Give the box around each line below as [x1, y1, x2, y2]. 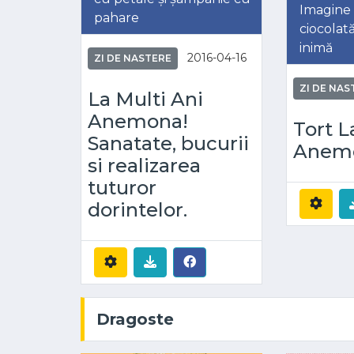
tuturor [88, 175, 156, 199]
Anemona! [88, 109, 188, 133]
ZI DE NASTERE [94, 51, 171, 64]
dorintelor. [88, 198, 187, 221]
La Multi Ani [88, 87, 203, 111]
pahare [94, 9, 139, 25]
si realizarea [88, 153, 201, 177]
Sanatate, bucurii [88, 131, 249, 155]
